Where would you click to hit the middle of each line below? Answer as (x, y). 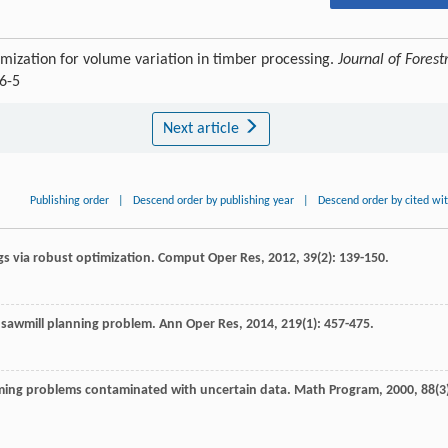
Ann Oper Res (199, 325)
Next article (202, 129)
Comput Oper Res (209, 259)
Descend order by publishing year (214, 201)
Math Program (336, 391)
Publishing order (70, 201)
